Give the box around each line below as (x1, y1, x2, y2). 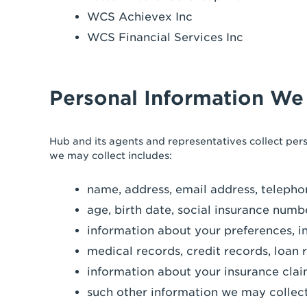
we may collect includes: (49, 150, 172, 161)
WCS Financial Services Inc (87, 31, 243, 44)
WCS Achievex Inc (87, 10, 193, 23)
